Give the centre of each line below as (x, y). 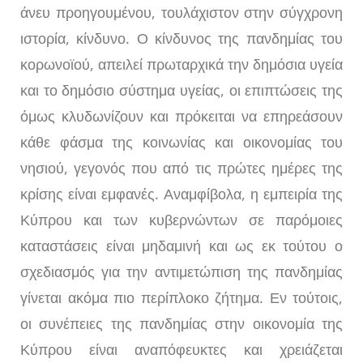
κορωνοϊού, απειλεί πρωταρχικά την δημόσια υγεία (181, 64)
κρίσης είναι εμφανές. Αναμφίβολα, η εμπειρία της (181, 194)
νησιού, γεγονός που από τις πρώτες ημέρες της (181, 168)
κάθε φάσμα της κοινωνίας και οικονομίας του (181, 142)
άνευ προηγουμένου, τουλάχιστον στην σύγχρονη (181, 13)
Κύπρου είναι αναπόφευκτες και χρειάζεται (181, 350)
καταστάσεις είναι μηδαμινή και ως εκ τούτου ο (181, 246)
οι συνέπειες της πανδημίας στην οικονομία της (181, 324)
